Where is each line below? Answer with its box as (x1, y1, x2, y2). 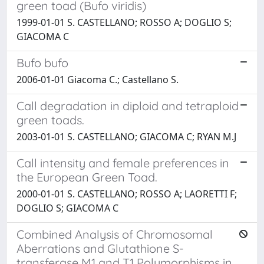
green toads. (16, 112, 84, 127)
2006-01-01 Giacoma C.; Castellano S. (16, 72, 179, 86)
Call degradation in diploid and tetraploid (16, 98, 239, 113)
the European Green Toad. (16, 169, 157, 184)
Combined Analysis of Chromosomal (16, 226, 213, 242)
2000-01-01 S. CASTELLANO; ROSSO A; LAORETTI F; (16, 187, 237, 200)
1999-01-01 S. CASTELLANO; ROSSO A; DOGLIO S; (16, 15, 232, 29)
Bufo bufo (16, 55, 68, 70)
